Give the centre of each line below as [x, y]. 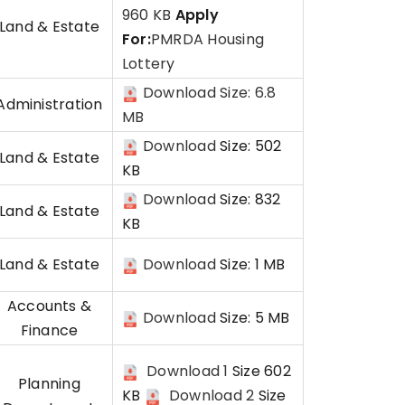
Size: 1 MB [250, 264]
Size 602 [261, 371]
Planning [49, 384]
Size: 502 [249, 146]
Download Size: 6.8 [209, 93]
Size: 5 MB [253, 318]
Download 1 [187, 371]
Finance [49, 330]
